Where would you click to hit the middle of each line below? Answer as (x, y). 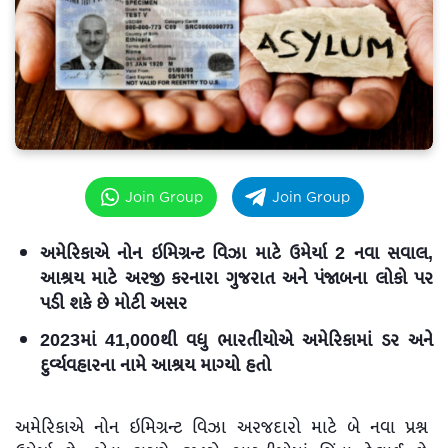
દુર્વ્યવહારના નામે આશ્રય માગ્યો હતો (155, 365)
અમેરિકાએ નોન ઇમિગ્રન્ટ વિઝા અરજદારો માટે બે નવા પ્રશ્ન (224, 427)
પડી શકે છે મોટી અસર (113, 303)
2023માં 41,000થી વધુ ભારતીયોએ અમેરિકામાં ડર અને (236, 340)
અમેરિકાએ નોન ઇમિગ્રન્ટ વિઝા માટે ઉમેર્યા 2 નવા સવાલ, (236, 253)
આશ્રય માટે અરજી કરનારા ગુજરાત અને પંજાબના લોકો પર (236, 278)
